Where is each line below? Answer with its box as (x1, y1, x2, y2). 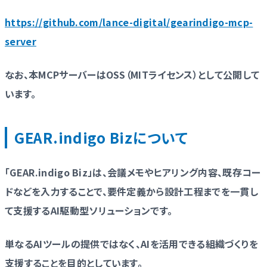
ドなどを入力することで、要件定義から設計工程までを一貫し (5, 184, 258, 198)
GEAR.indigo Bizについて (14, 126, 188, 148)
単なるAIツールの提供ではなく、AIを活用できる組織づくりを (5, 236, 259, 251)
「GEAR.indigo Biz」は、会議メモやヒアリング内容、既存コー (5, 164, 261, 179)
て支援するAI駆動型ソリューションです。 (5, 203, 173, 218)
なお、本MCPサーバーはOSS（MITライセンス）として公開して (5, 67, 260, 82)
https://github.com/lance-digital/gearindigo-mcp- (5, 14, 253, 29)
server (5, 33, 36, 48)
